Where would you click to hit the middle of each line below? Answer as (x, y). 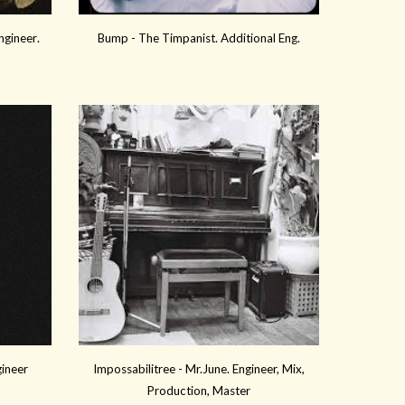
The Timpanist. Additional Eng (218, 38)
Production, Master (199, 391)
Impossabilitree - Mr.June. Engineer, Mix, (199, 369)
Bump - (118, 38)
